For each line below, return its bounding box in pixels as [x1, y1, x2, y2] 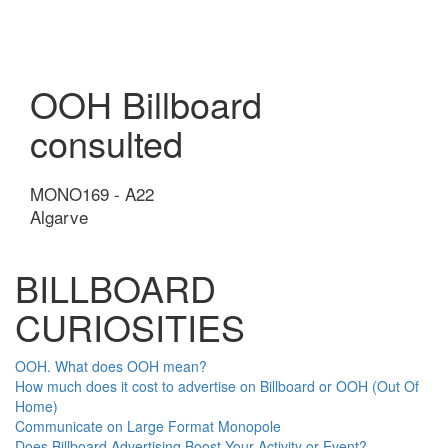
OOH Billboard [30, 77, 262, 129]
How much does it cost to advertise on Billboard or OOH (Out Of [15, 375, 419, 396]
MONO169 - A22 [30, 180, 154, 206]
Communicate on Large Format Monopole [15, 415, 281, 436]
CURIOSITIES [15, 300, 245, 352]
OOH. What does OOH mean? [15, 355, 207, 376]
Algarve [30, 203, 88, 229]
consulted [30, 116, 183, 168]
